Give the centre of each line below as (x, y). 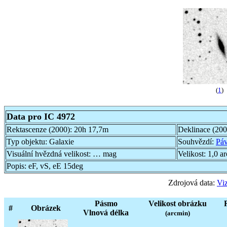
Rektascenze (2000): (40, 129)
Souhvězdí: (197, 141)
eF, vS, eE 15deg (56, 166)
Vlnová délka (106, 212)
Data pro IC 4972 (41, 116)
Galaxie (62, 141)
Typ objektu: (28, 141)
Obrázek (46, 208)
